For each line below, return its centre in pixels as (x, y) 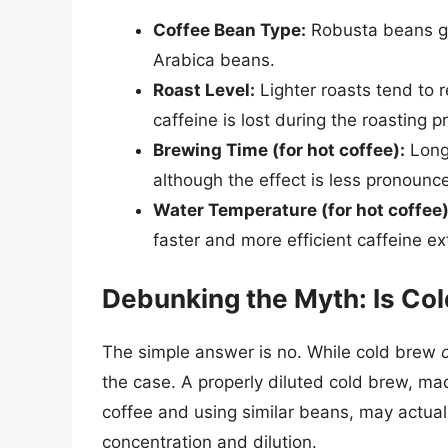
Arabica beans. (214, 60)
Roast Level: (204, 90)
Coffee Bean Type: (229, 30)
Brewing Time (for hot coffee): (279, 150)
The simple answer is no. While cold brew (271, 351)
